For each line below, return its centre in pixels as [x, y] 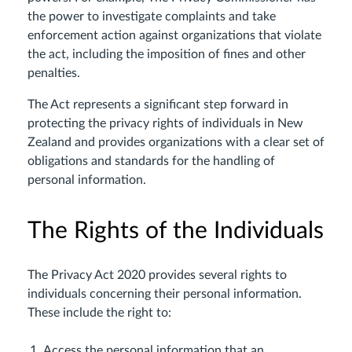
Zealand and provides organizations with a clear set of [176, 142]
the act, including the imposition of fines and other [167, 54]
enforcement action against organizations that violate [174, 35]
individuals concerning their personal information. [165, 294]
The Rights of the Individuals [176, 231]
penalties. [54, 73]
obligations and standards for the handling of [151, 161]
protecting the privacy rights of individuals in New [165, 123]
